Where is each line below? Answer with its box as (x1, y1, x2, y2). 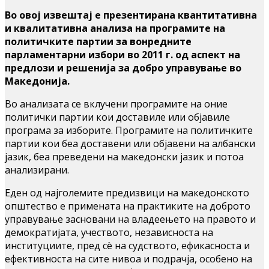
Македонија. (5, 74, 70, 88)
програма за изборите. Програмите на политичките (5, 123, 253, 137)
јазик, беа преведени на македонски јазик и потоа (5, 150, 244, 163)
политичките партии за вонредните (5, 34, 192, 48)
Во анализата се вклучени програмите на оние (5, 97, 228, 110)
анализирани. (5, 163, 69, 177)
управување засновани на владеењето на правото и (5, 212, 256, 226)
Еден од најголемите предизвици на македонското (5, 186, 249, 199)
